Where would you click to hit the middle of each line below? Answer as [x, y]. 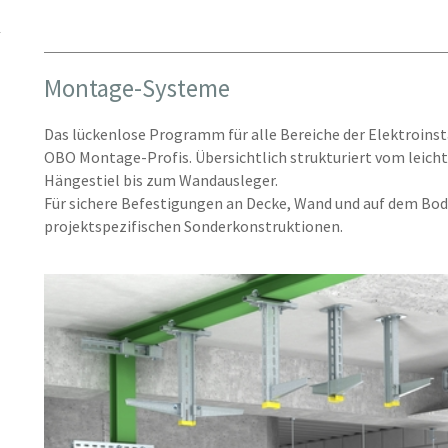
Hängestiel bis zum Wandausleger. [162, 179]
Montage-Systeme [136, 87]
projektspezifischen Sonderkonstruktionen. [193, 225]
